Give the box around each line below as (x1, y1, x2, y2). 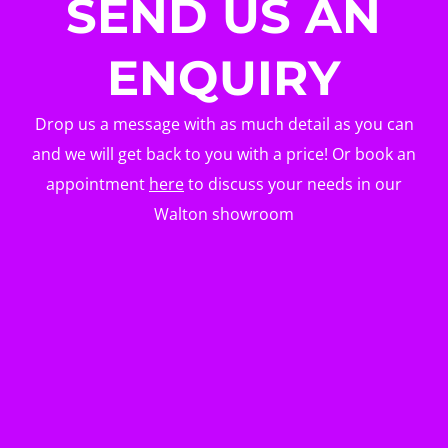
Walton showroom (154, 202, 294, 225)
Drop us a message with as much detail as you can (34, 112, 414, 135)
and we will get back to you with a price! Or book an (32, 142, 416, 165)
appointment (46, 172, 149, 195)
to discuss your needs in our (184, 172, 402, 195)
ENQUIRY (107, 48, 341, 107)
